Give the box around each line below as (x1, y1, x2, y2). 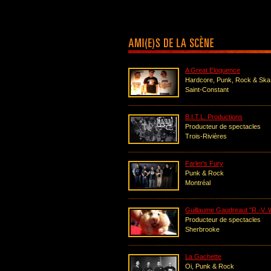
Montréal (185, 179, 211, 186)
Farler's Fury (185, 160, 223, 167)
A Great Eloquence (185, 67, 240, 74)
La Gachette (185, 253, 221, 260)
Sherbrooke (185, 226, 220, 233)
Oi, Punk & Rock (185, 263, 234, 270)
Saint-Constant (185, 86, 229, 93)
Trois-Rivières (185, 132, 227, 140)
